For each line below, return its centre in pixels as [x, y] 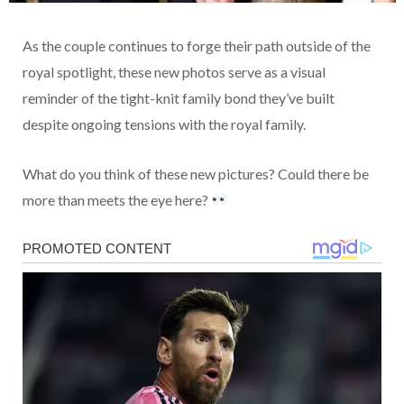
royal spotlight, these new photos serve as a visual [174, 71]
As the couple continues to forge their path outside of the [197, 45]
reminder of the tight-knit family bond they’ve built [179, 97]
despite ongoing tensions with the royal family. [164, 124]
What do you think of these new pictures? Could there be [196, 173]
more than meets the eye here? [117, 199]
